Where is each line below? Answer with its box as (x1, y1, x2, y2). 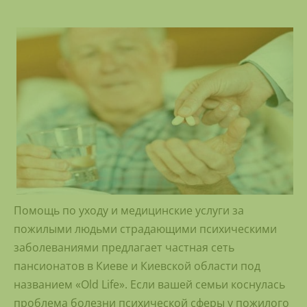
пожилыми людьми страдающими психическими (14, 221, 277, 237)
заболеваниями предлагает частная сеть (14, 240, 234, 256)
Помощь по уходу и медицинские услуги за (14, 203, 244, 219)
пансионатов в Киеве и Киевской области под (14, 258, 260, 274)
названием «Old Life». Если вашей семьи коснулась (14, 277, 285, 293)
